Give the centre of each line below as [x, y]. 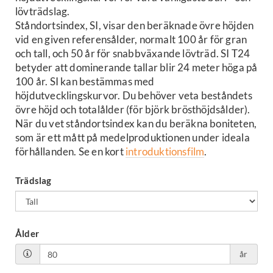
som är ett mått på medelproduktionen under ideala [133, 137]
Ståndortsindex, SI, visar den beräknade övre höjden [135, 25]
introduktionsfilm [165, 151]
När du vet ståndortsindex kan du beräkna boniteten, [136, 123]
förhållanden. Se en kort [70, 151]
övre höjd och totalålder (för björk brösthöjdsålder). [133, 109]
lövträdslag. [43, 11]
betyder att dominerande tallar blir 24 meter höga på [136, 67]
